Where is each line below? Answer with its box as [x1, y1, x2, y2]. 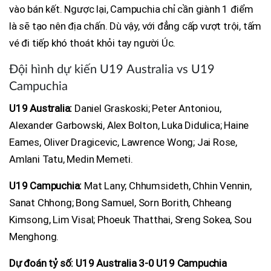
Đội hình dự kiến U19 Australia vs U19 [9, 64, 215, 76]
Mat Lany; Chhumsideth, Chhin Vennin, [82, 180, 252, 192]
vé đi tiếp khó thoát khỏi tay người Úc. [9, 37, 176, 50]
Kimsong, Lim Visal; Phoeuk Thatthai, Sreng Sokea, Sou [9, 214, 252, 226]
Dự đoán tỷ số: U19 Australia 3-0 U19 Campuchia [9, 257, 227, 270]
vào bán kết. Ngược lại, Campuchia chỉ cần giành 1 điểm [9, 3, 254, 16]
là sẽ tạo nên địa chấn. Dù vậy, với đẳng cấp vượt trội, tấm [9, 20, 262, 33]
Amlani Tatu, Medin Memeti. [9, 153, 133, 166]
